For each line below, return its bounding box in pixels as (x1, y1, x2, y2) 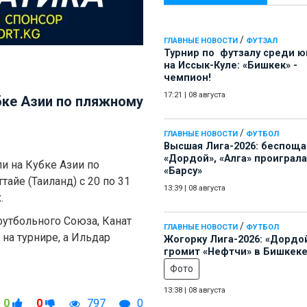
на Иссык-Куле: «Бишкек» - (164, 60, 297, 72)
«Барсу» (164, 165, 202, 177)
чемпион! (164, 72, 211, 84)
